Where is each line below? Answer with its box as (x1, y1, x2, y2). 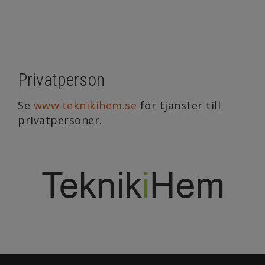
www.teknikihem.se (33, 98, 137, 112)
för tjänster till (137, 98, 221, 112)
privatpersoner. (18, 112, 102, 127)
